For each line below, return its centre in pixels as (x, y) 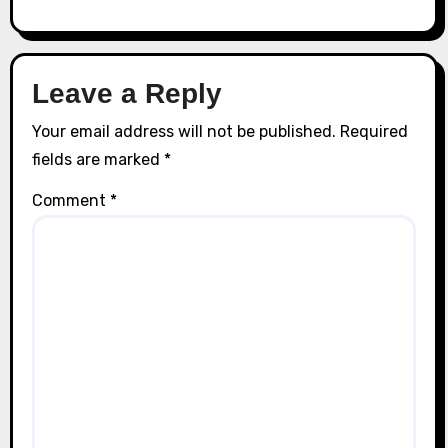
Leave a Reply (127, 93)
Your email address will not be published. (184, 131)
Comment (71, 200)
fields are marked (98, 159)
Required (374, 131)
